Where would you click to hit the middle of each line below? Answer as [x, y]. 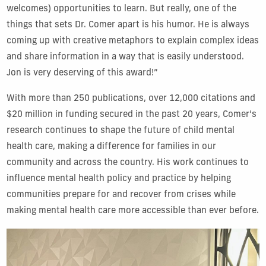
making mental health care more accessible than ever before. [132, 211]
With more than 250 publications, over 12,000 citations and [131, 99]
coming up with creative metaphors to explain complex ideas [132, 41]
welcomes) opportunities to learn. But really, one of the [121, 9]
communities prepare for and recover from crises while [121, 195]
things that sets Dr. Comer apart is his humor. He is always [128, 25]
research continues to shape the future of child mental [120, 131]
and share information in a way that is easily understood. [125, 57]
